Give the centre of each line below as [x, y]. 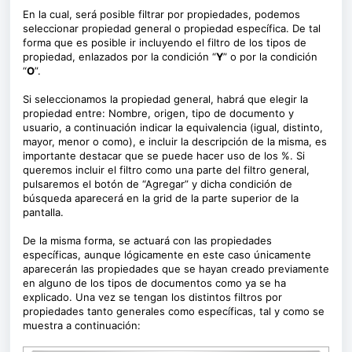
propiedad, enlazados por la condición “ [119, 57]
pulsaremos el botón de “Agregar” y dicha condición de [158, 184]
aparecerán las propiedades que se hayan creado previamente [176, 269]
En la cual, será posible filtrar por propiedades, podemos [161, 14]
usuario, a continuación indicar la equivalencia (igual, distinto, [173, 127]
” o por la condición [270, 57]
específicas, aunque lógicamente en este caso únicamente [167, 255]
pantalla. [43, 212]
